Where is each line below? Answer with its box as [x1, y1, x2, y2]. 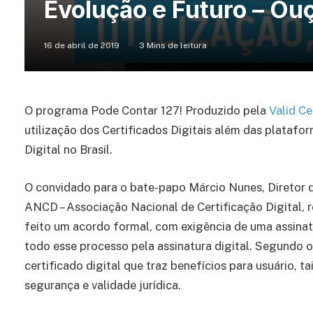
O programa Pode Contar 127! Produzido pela [24, 103, 269, 118]
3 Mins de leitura [139, 41, 207, 51]
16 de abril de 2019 [44, 41, 119, 51]
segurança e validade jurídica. [24, 277, 181, 292]
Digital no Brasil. [24, 143, 112, 157]
